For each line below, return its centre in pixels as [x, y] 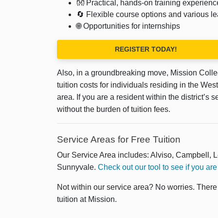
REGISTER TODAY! [146, 49]
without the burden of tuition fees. [115, 109]
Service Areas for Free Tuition [119, 139]
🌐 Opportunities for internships [128, 26]
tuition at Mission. [88, 199]
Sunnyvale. [77, 167]
